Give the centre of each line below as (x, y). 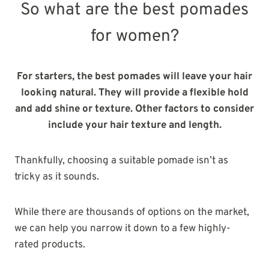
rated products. (50, 245)
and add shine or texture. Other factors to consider (134, 110)
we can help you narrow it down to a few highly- (122, 229)
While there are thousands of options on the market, (132, 213)
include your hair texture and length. (134, 126)
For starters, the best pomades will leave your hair (134, 77)
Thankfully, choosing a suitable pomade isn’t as (121, 161)
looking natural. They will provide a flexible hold (134, 93)
